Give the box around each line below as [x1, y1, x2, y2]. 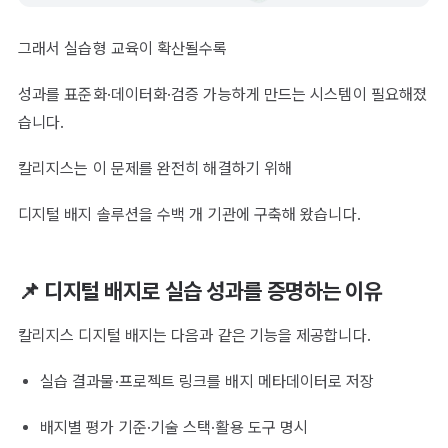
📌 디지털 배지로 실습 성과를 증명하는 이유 [18, 278, 383, 305]
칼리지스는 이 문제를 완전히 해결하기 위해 [18, 159, 293, 179]
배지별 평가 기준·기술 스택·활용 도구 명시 [40, 418, 309, 438]
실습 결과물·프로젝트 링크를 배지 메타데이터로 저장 [40, 372, 375, 392]
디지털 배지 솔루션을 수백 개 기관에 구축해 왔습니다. [18, 205, 361, 225]
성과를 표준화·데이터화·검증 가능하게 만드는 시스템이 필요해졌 [18, 85, 428, 105]
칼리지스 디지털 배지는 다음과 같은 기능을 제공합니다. [18, 326, 371, 346]
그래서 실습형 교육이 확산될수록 [18, 39, 228, 59]
